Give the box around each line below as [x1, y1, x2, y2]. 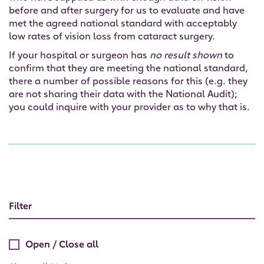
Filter [9, 202, 32, 212]
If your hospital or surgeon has [9, 51, 150, 61]
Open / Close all [25, 240, 98, 250]
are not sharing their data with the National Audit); [9, 90, 237, 100]
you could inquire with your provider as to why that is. [9, 103, 252, 113]
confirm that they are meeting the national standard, [9, 64, 248, 74]
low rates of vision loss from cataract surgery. [9, 32, 217, 42]
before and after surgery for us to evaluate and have [9, 6, 245, 16]
